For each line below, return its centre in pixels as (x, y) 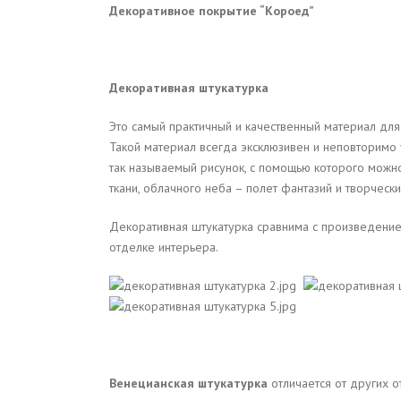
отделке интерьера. (164, 247)
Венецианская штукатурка (188, 383)
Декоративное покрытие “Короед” (212, 10)
